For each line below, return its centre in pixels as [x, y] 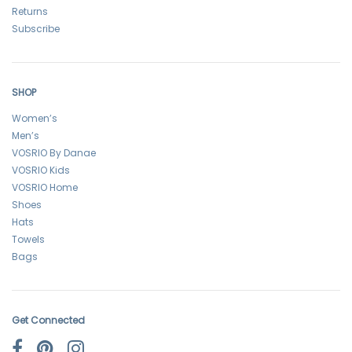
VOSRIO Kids [41, 170]
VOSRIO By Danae [54, 152]
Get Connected [48, 320]
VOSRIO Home [45, 187]
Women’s [35, 118]
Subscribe [36, 28]
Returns [30, 11]
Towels [28, 239]
